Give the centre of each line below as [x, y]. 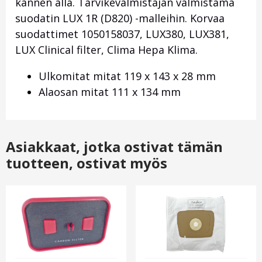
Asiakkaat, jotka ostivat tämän [114, 147]
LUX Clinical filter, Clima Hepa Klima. [106, 50]
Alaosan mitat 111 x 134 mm [110, 92]
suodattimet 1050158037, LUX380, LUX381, [122, 34]
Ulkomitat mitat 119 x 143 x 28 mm [127, 76]
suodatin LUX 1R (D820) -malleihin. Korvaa [120, 18]
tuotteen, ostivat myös [87, 163]
